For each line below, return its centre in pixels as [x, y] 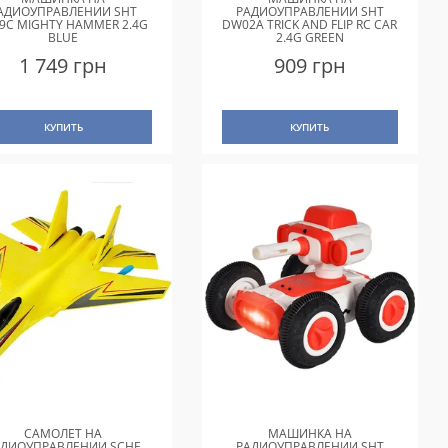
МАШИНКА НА [309, 433]
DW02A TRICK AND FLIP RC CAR [310, 25]
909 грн [309, 66]
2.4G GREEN [309, 38]
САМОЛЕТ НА [63, 433]
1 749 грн [63, 66]
